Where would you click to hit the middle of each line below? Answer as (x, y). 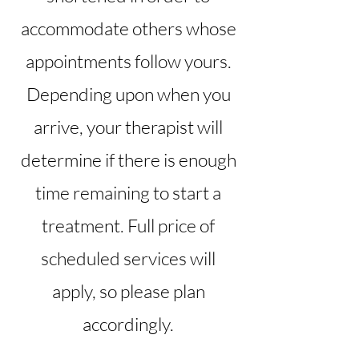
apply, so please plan (128, 290)
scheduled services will (128, 258)
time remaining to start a (128, 192)
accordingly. (128, 323)
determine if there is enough (128, 159)
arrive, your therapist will (128, 126)
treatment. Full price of (128, 225)
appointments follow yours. (128, 61)
